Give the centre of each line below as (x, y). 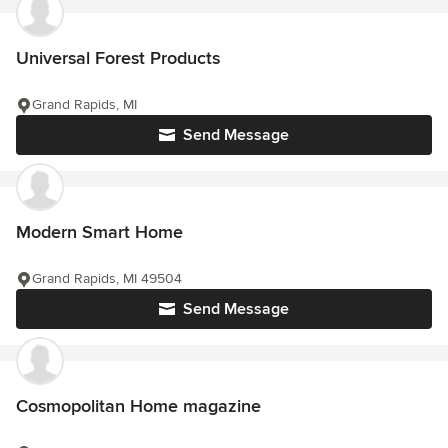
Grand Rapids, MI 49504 (107, 279)
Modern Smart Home (99, 232)
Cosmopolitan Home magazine (138, 406)
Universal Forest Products (118, 58)
